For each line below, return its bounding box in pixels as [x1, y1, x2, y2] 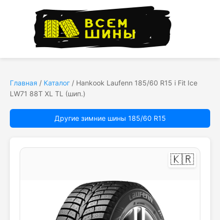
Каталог [44, 79, 70, 87]
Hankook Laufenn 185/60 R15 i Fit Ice [76, 79, 197, 87]
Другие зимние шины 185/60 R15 [54, 114, 166, 122]
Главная [10, 79, 37, 87]
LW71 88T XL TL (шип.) [10, 89, 85, 98]
